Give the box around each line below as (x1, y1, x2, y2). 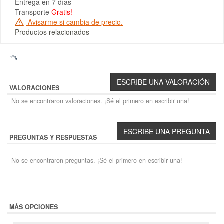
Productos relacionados (15, 27, 89, 37)
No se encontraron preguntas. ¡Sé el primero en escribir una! (11, 155, 182, 165)
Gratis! (51, 6, 72, 17)
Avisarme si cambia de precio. (26, 16, 123, 27)
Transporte (15, 6, 51, 17)
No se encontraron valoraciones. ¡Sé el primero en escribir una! (11, 96, 189, 105)
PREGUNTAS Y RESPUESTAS (9, 132, 97, 142)
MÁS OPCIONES (9, 202, 58, 211)
